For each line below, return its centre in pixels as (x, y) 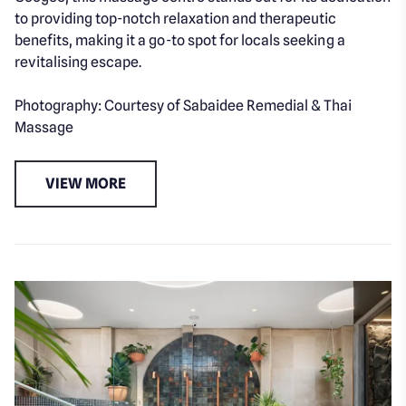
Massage (44, 128)
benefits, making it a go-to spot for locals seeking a (180, 41)
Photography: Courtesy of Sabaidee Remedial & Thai (184, 106)
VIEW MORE (86, 184)
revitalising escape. (78, 63)
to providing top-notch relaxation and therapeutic (176, 19)
